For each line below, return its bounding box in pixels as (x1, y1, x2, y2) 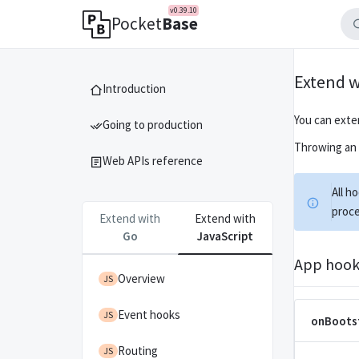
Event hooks (118, 307, 180, 322)
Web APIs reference (103, 153, 203, 168)
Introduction (103, 81, 166, 96)
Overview (118, 271, 165, 286)
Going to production (103, 117, 203, 132)
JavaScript (196, 228, 253, 244)
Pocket (111, 13, 162, 34)
